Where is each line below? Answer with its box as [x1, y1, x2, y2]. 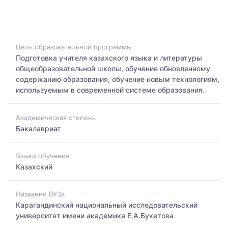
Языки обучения [16, 151, 69, 160]
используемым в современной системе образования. [16, 85, 205, 95]
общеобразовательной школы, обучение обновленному [16, 64, 210, 73]
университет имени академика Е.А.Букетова [16, 211, 174, 220]
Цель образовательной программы [16, 43, 132, 51]
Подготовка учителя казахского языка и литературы [16, 53, 202, 63]
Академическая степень [16, 113, 96, 122]
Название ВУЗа [16, 190, 65, 198]
